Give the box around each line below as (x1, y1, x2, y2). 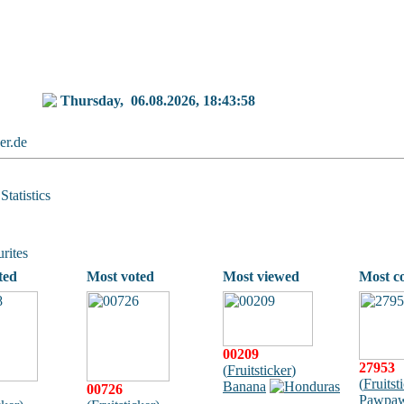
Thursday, (60, 93, 131, 108)
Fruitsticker (227, 363, 291, 378)
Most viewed (223, 269, 299, 284)
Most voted (87, 269, 154, 284)
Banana (223, 379, 266, 394)
